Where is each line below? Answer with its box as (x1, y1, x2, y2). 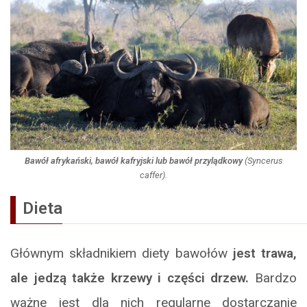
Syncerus (247, 156, 283, 167)
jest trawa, (232, 245, 297, 262)
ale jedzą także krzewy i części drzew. (10, 270, 249, 286)
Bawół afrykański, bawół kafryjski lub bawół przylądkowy (24, 156, 243, 167)
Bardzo (249, 270, 297, 286)
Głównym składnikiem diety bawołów (10, 245, 233, 262)
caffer (140, 170, 162, 181)
